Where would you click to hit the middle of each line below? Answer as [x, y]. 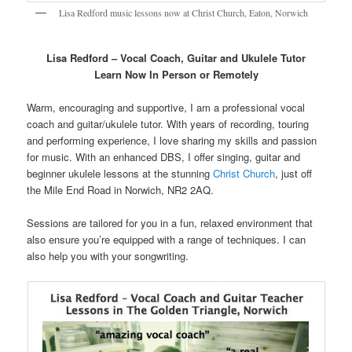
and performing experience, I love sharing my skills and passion [172, 141]
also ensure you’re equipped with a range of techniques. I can [167, 240]
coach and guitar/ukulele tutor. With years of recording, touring [168, 124]
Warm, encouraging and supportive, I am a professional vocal [166, 108]
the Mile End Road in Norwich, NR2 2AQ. [121, 190]
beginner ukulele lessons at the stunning [120, 174]
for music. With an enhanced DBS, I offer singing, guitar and [164, 157]
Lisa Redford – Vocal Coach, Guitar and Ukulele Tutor [176, 58]
